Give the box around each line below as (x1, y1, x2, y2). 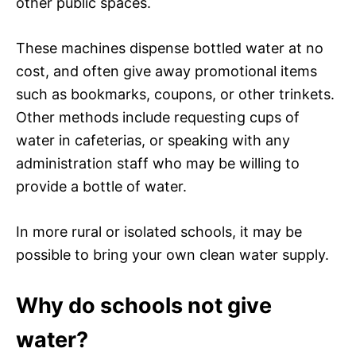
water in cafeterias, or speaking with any (16, 131, 290, 149)
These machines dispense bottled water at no (16, 39, 323, 56)
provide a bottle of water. (16, 177, 187, 195)
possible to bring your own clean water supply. (16, 246, 329, 263)
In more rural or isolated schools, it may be (16, 222, 302, 240)
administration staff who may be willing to (16, 154, 300, 172)
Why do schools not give (16, 292, 272, 319)
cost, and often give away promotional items (16, 62, 317, 79)
